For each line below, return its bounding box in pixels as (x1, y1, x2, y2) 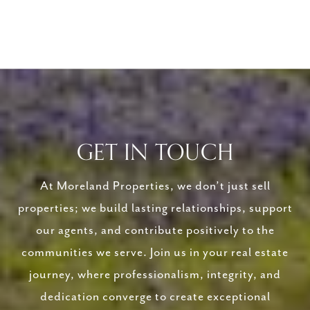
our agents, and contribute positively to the (35, 224, 275, 238)
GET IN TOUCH (76, 135, 234, 172)
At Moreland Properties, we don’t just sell (39, 179, 271, 194)
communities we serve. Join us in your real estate (21, 246, 289, 260)
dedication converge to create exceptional (39, 290, 271, 304)
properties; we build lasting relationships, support (17, 201, 293, 216)
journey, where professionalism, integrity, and (29, 268, 281, 282)
